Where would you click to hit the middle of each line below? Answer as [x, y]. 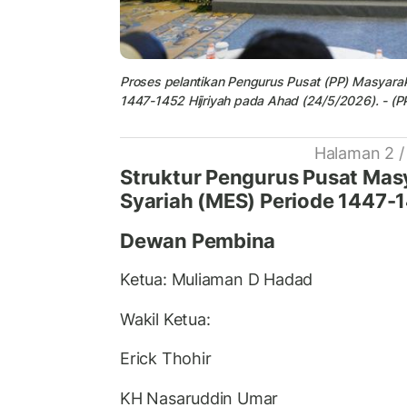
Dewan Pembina [198, 240]
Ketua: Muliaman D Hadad [217, 279]
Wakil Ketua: [165, 319]
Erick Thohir [166, 358]
